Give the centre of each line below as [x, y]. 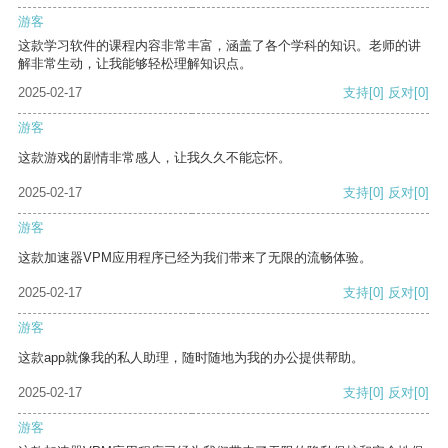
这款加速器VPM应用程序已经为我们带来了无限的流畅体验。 [195, 258]
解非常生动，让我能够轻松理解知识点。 [135, 64]
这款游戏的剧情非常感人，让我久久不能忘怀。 [154, 158]
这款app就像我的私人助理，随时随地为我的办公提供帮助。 [191, 358]
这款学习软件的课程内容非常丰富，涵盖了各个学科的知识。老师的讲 [219, 46]
